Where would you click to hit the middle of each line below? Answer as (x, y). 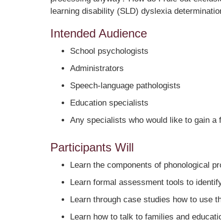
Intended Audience (99, 33)
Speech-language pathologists (125, 85)
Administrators (97, 68)
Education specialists (109, 103)
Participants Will (92, 147)
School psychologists (109, 51)
